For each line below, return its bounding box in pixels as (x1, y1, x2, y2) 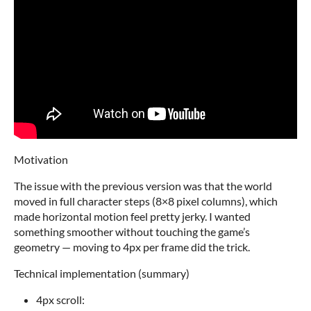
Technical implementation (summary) (14, 267, 190, 280)
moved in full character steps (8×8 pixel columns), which (14, 194, 278, 208)
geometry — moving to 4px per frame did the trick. (14, 240, 250, 254)
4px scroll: (36, 293, 85, 307)
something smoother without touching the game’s (14, 225, 250, 239)
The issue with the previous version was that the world (14, 179, 272, 193)
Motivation (14, 153, 68, 167)
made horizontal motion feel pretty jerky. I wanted (14, 210, 251, 224)
